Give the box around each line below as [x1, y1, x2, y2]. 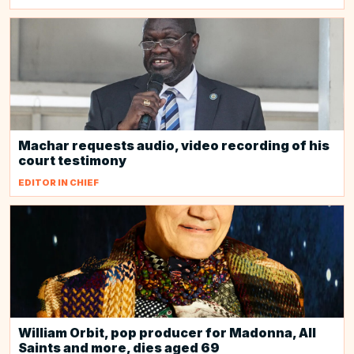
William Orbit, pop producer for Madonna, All [18, 325, 316, 341]
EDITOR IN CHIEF [18, 177, 99, 188]
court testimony [18, 153, 126, 168]
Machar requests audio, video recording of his [18, 137, 330, 153]
